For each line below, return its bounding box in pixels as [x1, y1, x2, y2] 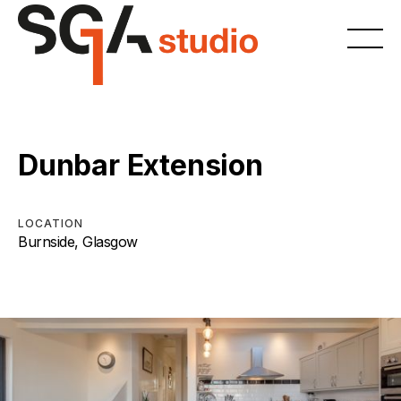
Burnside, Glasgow [18, 232, 138, 251]
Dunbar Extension [18, 147, 263, 183]
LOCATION [18, 216, 83, 230]
